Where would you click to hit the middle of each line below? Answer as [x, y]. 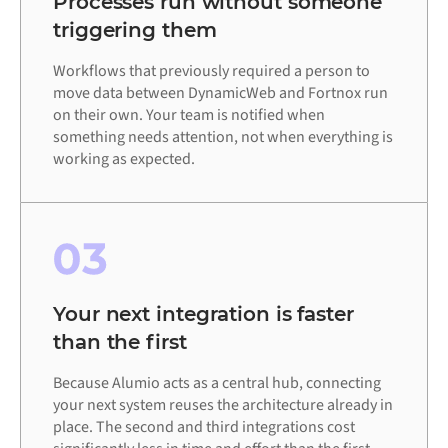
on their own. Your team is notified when [189, 115]
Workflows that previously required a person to [211, 71]
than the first [120, 342]
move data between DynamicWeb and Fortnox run [220, 93]
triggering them [135, 30]
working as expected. [124, 159]
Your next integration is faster [203, 314]
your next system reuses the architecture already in [223, 405]
